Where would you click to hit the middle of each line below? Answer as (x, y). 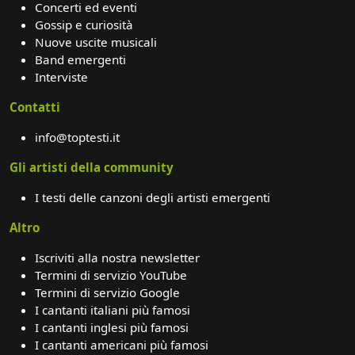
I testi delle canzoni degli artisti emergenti (153, 197)
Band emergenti (80, 59)
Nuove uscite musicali (96, 42)
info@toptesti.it (77, 137)
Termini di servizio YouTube (111, 275)
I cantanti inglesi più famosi (112, 327)
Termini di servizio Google (107, 292)
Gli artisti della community (92, 167)
